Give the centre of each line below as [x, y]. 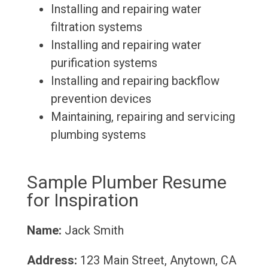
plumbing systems [98, 135]
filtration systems [96, 27]
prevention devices [101, 99]
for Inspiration [83, 200]
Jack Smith [92, 231]
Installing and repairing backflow [135, 81]
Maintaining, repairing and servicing [143, 117]
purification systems [104, 63]
